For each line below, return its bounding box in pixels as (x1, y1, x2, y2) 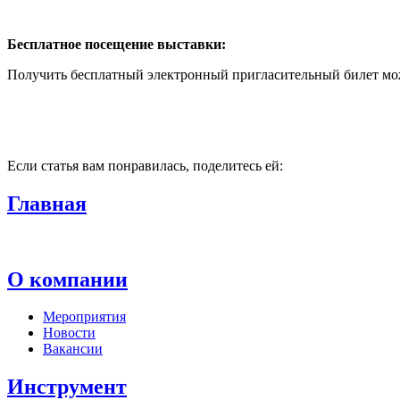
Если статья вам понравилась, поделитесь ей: (7, 157, 283, 173)
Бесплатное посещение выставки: (7, 36, 226, 52)
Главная (7, 191, 87, 215)
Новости (43, 325, 96, 341)
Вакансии (43, 341, 103, 357)
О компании (7, 267, 128, 291)
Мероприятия (43, 309, 126, 325)
